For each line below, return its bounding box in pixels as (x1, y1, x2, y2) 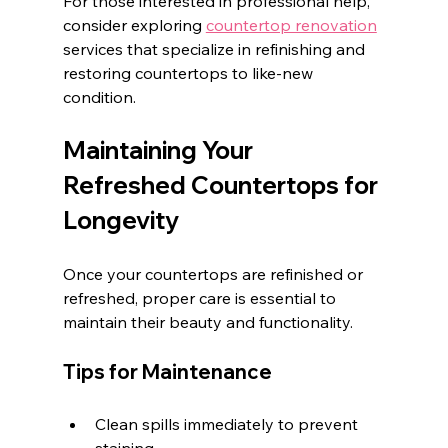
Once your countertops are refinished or (62, 263, 367, 284)
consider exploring (62, 14, 206, 35)
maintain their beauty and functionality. (62, 311, 353, 332)
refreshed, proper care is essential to (62, 287, 340, 308)
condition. (62, 86, 136, 107)
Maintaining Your (62, 134, 258, 165)
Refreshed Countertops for (62, 169, 383, 200)
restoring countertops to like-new (62, 62, 317, 83)
